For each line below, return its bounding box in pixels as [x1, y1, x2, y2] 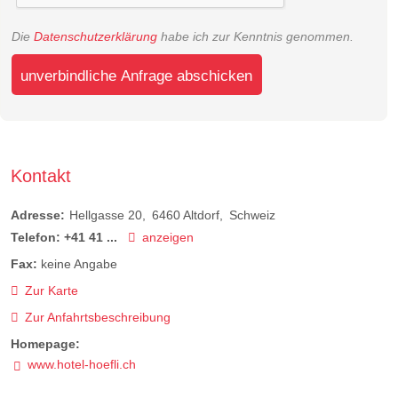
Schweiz [229, 207, 275, 222]
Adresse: [11, 207, 65, 222]
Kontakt [11, 166, 71, 187]
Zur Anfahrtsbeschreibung [24, 310, 171, 325]
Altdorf [183, 207, 219, 222]
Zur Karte [24, 283, 78, 298]
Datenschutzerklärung [34, 29, 157, 44]
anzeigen [141, 229, 194, 244]
